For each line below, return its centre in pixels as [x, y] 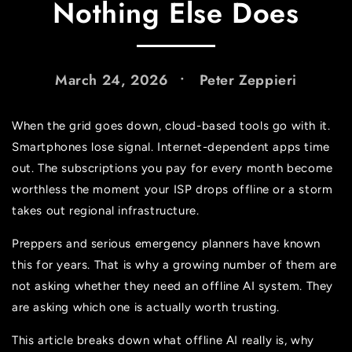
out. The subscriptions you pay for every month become [172, 168]
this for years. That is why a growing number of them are [174, 265]
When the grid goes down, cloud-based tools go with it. [171, 126]
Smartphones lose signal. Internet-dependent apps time [171, 147]
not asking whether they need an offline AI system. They [173, 286]
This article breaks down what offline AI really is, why [163, 340]
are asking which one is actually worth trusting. [146, 307]
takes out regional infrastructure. [106, 211]
